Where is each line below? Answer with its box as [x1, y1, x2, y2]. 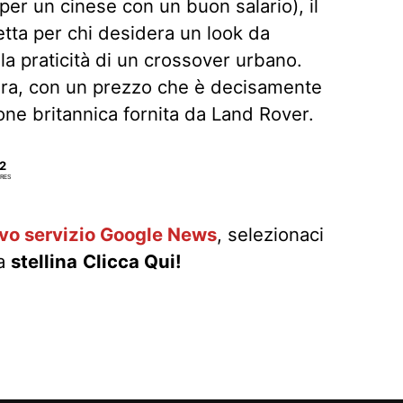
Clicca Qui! [83, 249, 182, 273]
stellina [11, 249, 77, 273]
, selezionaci [217, 222, 324, 246]
